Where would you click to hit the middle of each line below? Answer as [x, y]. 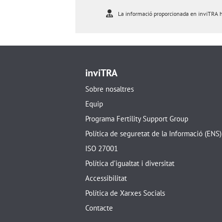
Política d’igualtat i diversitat [130, 163]
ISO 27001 [102, 148]
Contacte [99, 208]
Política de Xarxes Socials [125, 193]
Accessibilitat [106, 178]
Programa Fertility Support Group [137, 118]
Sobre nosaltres [110, 89]
